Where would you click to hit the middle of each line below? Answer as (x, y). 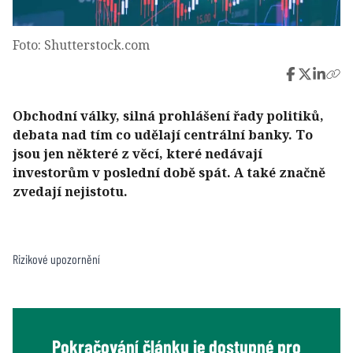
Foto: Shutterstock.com (81, 45)
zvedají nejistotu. (70, 191)
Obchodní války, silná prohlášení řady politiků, (168, 115)
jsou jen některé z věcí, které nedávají (137, 153)
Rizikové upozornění (56, 258)
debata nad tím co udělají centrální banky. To (163, 134)
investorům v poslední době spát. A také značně (169, 172)
